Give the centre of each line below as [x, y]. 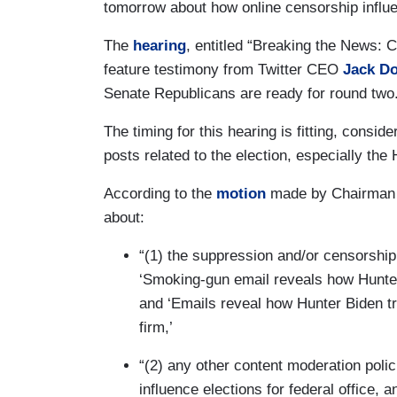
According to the [160, 193]
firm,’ [156, 327]
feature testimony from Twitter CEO [223, 69]
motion [241, 193]
